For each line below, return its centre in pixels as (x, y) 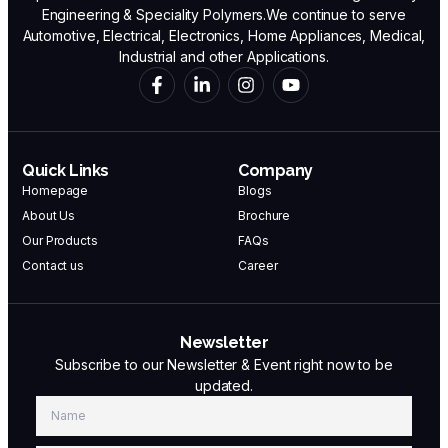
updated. (224, 386)
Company (275, 171)
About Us (49, 216)
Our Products (60, 241)
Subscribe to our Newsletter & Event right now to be (224, 365)
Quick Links (65, 171)
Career (258, 266)
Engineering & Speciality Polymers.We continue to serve (224, 15)
